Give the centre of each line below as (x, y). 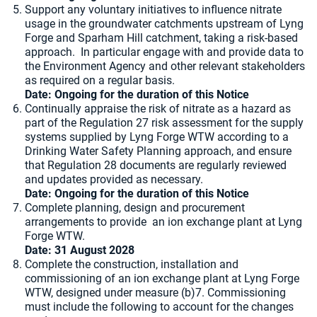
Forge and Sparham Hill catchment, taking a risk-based (161, 38)
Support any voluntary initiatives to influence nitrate (153, 10)
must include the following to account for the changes (159, 307)
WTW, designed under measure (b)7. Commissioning (155, 293)
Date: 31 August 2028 (80, 250)
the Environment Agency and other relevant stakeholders (165, 66)
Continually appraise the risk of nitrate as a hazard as (158, 109)
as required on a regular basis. (101, 80)
